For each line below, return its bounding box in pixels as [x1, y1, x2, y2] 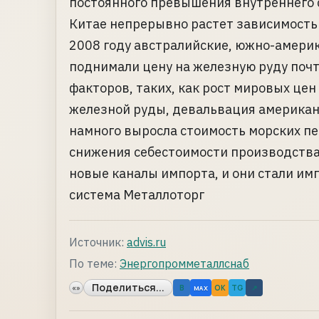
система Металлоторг [69, 187, 204, 203]
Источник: [69, 235, 124, 249]
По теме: [69, 256, 117, 271]
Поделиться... [92, 281, 164, 294]
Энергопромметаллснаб [120, 256, 249, 271]
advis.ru [127, 235, 166, 249]
